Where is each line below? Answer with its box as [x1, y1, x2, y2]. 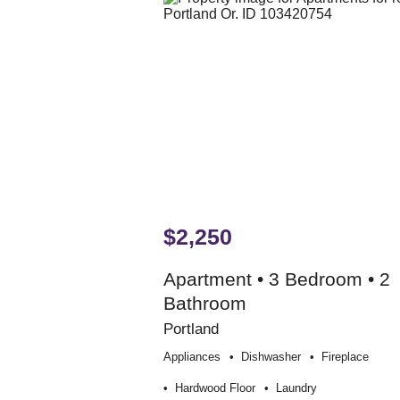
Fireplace [321, 350, 369, 364]
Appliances [162, 350, 221, 364]
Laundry [275, 381, 317, 396]
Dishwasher [240, 350, 301, 364]
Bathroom [162, 293, 246, 314]
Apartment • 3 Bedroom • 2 [162, 269, 390, 290]
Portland [162, 320, 219, 338]
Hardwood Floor [174, 381, 255, 396]
